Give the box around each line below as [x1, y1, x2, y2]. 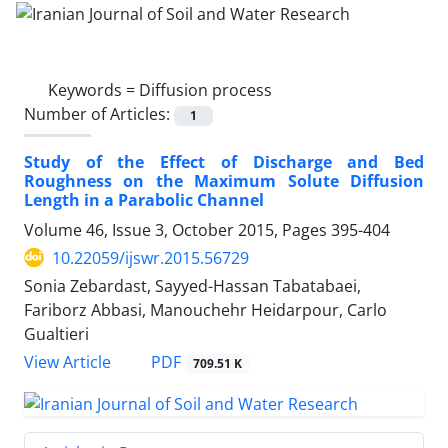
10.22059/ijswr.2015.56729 [52, 246, 249, 269]
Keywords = [48, 78, 139, 101]
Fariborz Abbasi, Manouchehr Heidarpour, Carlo [24, 298, 387, 321]
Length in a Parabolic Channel [24, 188, 264, 211]
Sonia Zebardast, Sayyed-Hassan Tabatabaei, [24, 274, 361, 297]
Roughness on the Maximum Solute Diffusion [24, 169, 424, 192]
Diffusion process [139, 78, 272, 101]
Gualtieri [24, 322, 89, 345]
